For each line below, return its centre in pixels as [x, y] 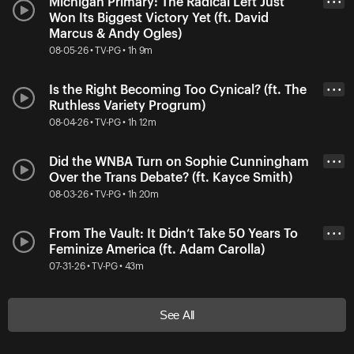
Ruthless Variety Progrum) [127, 105]
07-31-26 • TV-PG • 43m [96, 266]
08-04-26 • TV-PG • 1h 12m [103, 122]
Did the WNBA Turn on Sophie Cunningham [179, 162]
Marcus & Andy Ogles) [115, 34]
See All [177, 314]
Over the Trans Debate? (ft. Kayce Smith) [171, 177]
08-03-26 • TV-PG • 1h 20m [104, 194]
